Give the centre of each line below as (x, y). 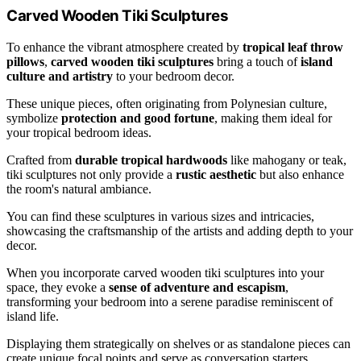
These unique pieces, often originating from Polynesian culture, (167, 103)
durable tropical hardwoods (151, 160)
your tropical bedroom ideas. (79, 132)
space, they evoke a (58, 287)
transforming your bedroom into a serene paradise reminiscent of (170, 301)
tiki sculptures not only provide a (91, 174)
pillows (25, 61)
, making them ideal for (273, 118)
